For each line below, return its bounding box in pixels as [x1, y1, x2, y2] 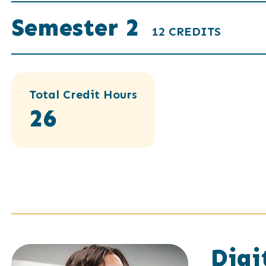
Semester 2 [11, 12, 146, 42]
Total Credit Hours [28, 87, 137, 102]
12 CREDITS [151, 24, 221, 39]
